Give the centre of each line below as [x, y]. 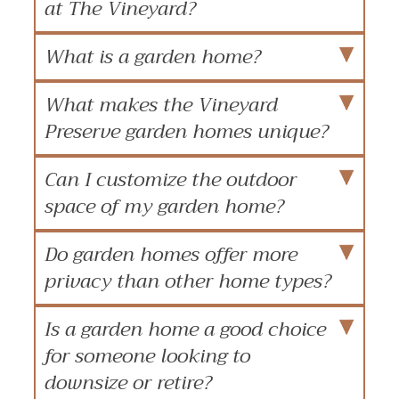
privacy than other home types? [188, 281]
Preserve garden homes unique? [187, 131]
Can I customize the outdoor [171, 179]
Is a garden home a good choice [185, 329]
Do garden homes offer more [171, 254]
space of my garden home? [164, 206]
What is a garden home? [153, 57]
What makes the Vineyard [161, 105]
